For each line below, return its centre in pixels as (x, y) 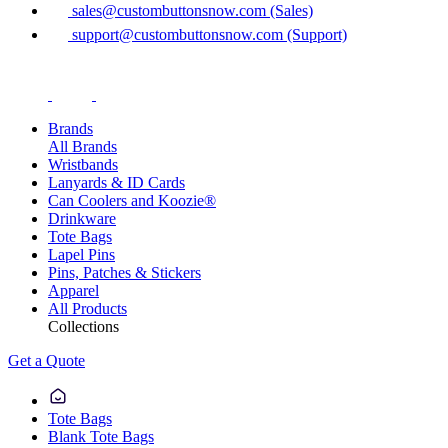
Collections (83, 326)
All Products (87, 308)
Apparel (73, 290)
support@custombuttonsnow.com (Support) (207, 34)
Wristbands (83, 164)
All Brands (82, 146)
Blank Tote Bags (101, 436)
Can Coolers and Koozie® (132, 200)
